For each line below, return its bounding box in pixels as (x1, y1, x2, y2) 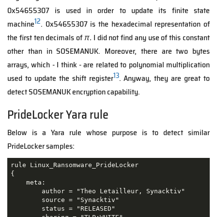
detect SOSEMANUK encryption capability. (7, 85, 140, 98)
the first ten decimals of (7, 31, 84, 44)
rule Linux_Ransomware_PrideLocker (10, 161, 142, 169)
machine (7, 17, 34, 30)
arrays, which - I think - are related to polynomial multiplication (7, 58, 210, 71)
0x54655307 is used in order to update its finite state (7, 4, 210, 16)
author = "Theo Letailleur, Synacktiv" (10, 187, 185, 195)
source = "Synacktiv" (10, 196, 119, 204)
